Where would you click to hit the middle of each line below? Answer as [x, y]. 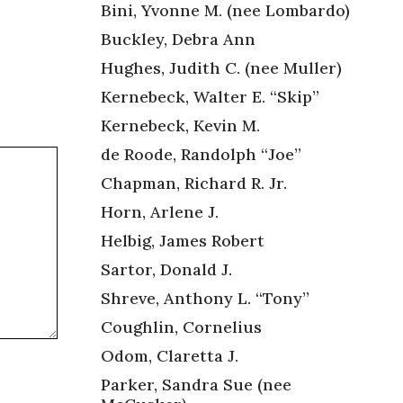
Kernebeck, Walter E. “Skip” [210, 96]
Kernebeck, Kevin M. [180, 125]
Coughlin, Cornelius [181, 327]
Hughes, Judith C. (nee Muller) [221, 67]
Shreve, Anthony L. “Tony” [205, 298]
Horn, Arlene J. [160, 211]
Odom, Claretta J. [170, 355]
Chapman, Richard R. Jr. [194, 183]
